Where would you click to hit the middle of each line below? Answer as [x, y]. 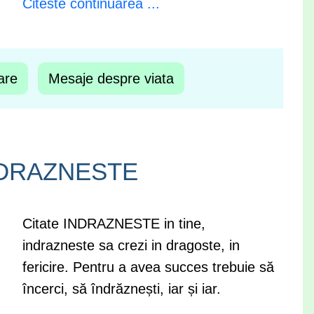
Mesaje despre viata [111, 78]
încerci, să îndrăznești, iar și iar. [121, 289]
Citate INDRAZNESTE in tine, [114, 224]
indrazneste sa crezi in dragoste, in [131, 245]
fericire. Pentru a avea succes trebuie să [148, 267]
